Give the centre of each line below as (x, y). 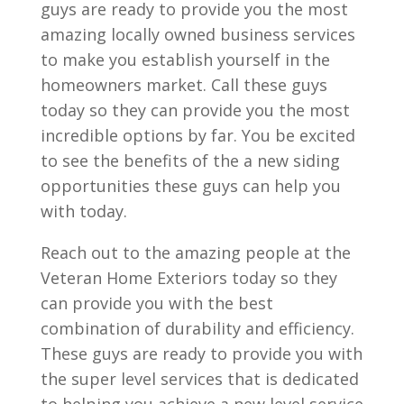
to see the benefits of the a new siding (190, 160)
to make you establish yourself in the (185, 59)
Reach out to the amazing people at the (195, 252)
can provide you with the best (156, 303)
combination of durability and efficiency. (197, 328)
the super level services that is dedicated (199, 378)
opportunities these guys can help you (190, 185)
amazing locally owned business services (197, 34)
